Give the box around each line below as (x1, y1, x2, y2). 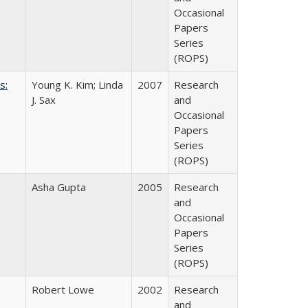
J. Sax (32, 93, 56, 107)
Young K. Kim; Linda (32, 78, 123, 91)
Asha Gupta (32, 180, 86, 194)
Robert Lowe (32, 283, 94, 296)
